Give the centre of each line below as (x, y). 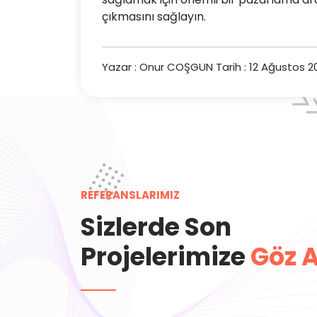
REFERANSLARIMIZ (130, 195)
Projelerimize (166, 256)
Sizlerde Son (156, 226)
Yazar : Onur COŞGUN (157, 67)
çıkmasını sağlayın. (154, 16)
